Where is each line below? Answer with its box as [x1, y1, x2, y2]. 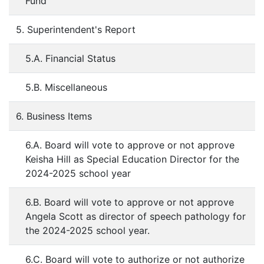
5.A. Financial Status [25, 52, 115, 64]
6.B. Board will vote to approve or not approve [25, 196, 234, 208]
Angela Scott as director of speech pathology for [25, 210, 246, 222]
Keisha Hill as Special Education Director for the [25, 153, 239, 165]
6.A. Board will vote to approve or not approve [25, 139, 235, 151]
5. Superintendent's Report [16, 24, 136, 35]
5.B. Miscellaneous [25, 81, 110, 93]
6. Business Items [16, 110, 92, 122]
